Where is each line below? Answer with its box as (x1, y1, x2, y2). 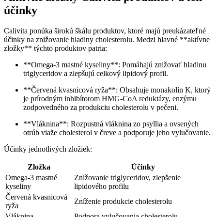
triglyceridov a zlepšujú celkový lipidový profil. (23, 69, 168, 78)
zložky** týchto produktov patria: (4, 44, 107, 53)
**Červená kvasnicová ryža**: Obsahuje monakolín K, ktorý (23, 86, 211, 94)
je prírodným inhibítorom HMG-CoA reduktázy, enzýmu (23, 94, 197, 103)
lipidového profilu (74, 182, 129, 191)
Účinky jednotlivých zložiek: (4, 145, 92, 154)
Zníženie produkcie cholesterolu (74, 197, 172, 206)
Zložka (27, 163, 50, 171)
